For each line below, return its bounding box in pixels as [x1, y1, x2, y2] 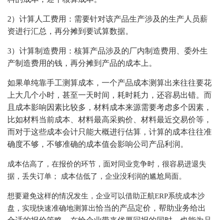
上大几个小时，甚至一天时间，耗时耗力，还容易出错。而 [7, 91, 212, 99]
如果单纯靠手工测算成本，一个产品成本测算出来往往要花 [7, 79, 212, 87]
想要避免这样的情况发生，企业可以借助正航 [7, 192, 155, 200]
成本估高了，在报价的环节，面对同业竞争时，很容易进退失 [7, 160, 206, 168]
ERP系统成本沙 [155, 192, 205, 200]
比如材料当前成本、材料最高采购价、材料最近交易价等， [7, 115, 212, 124]
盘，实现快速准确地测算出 [7, 204, 96, 212]
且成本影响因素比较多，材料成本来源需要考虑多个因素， [7, 103, 212, 111]
